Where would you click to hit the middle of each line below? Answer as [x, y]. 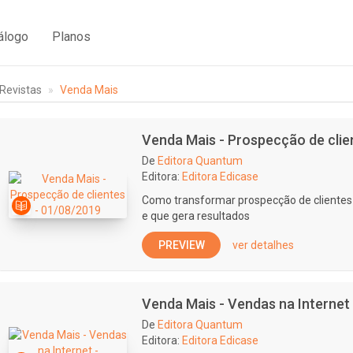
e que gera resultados [196, 216]
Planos [71, 36]
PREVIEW [181, 245]
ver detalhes [263, 245]
